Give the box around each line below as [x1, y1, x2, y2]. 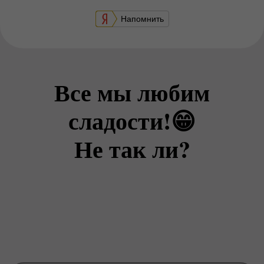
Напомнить [120, 14, 164, 24]
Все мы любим [54, 75, 210, 110]
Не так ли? [74, 131, 190, 166]
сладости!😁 [68, 103, 196, 138]
